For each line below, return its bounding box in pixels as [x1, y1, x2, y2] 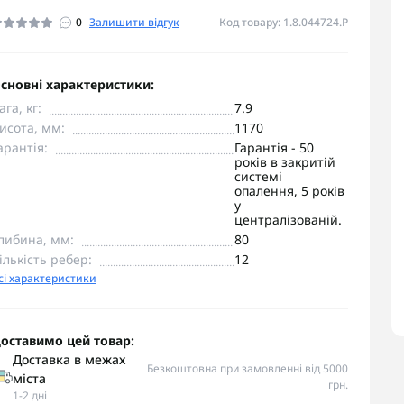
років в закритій [234, 153, 335, 170]
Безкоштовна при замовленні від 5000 [147, 361, 348, 376]
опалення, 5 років [234, 182, 344, 199]
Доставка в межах [13, 351, 125, 368]
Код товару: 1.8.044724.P [219, 14, 348, 30]
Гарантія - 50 [234, 139, 314, 156]
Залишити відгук [89, 14, 179, 30]
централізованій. [234, 211, 342, 228]
